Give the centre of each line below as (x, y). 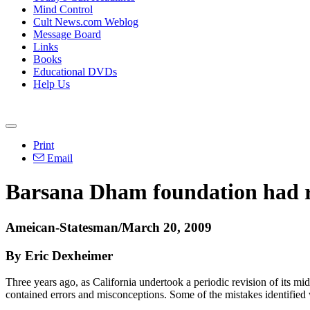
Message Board (67, 34)
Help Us (52, 84)
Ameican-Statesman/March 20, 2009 (109, 227)
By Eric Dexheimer (59, 255)
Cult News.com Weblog (86, 22)
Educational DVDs (75, 72)
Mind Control (63, 9)
